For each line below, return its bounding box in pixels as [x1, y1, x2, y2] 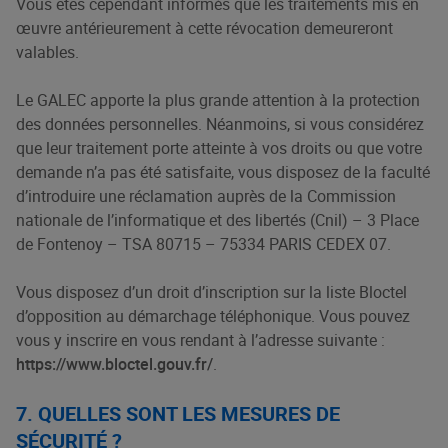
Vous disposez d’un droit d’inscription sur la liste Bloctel [16, 281, 407, 303]
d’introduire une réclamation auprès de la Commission [16, 185, 396, 207]
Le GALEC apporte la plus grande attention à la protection [16, 89, 420, 111]
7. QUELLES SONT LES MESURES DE [16, 400, 340, 427]
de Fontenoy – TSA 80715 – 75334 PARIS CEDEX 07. [16, 233, 391, 255]
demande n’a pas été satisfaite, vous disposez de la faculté [16, 161, 430, 183]
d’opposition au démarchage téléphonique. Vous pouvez [16, 305, 410, 327]
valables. [16, 41, 79, 63]
